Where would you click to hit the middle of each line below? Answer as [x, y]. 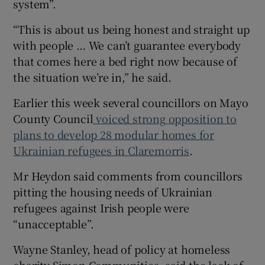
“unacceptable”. [54, 224]
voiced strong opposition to [165, 119]
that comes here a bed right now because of [125, 61]
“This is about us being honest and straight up [132, 29]
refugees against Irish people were [101, 208]
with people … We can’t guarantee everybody [127, 45]
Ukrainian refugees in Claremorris [101, 151]
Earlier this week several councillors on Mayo [131, 103]
